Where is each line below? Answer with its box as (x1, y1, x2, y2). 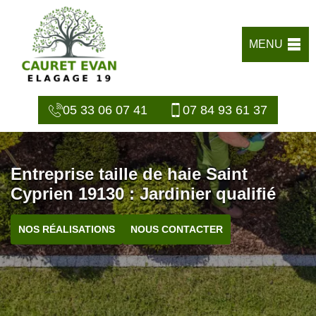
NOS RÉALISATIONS (18, 223, 115, 235)
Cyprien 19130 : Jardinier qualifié (11, 183, 276, 203)
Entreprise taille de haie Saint (11, 164, 248, 183)
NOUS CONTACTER (130, 223, 223, 235)
